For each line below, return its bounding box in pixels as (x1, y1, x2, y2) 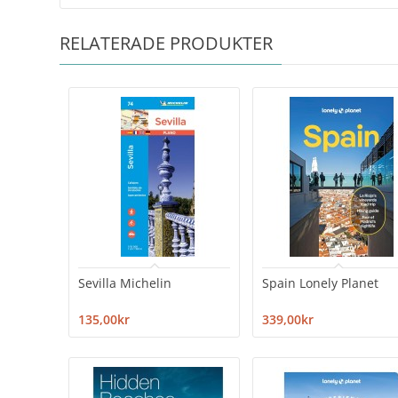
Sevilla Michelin (78, 275, 172, 291)
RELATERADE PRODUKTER (60, 31, 274, 55)
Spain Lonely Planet (262, 275, 379, 291)
